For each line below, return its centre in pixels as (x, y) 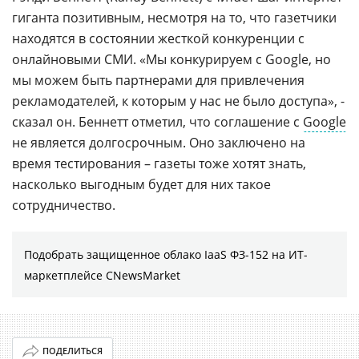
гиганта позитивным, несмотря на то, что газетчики (174, 18)
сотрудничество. (64, 205)
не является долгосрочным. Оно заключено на (159, 143)
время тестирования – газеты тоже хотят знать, (159, 163)
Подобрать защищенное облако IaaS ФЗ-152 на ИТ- (166, 254)
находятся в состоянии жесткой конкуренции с (158, 38)
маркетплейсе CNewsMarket (102, 275)
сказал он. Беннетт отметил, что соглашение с (157, 122)
